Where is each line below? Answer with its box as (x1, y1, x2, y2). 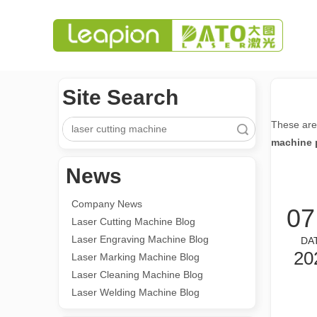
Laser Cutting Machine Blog (71, 216, 195, 227)
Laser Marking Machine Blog (71, 251, 200, 263)
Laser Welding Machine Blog (71, 287, 200, 298)
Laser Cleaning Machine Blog (71, 269, 203, 280)
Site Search (62, 86, 178, 109)
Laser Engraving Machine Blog (71, 234, 209, 245)
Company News (71, 198, 142, 209)
